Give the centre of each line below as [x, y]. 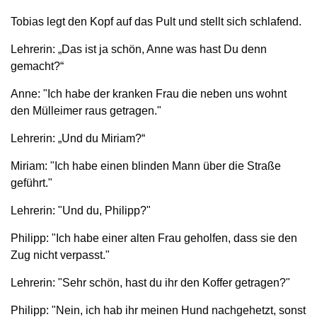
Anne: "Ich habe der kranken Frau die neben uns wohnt [149, 93]
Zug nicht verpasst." [60, 255]
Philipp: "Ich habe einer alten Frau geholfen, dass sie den [154, 238]
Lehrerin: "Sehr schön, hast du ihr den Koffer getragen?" [150, 282]
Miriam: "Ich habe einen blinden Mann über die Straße [146, 166]
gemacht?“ [37, 66]
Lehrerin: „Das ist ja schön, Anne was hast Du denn [139, 49]
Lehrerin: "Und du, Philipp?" [81, 210]
